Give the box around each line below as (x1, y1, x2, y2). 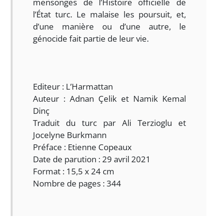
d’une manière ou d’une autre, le (33, 21, 186, 32)
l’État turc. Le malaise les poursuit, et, (33, 9, 186, 20)
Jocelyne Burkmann (33, 129, 107, 140)
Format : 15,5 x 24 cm (33, 166, 115, 177)
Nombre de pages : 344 (33, 178, 122, 189)
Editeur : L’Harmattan (33, 81, 113, 92)
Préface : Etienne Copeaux (33, 141, 132, 153)
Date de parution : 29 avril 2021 (33, 154, 151, 165)
